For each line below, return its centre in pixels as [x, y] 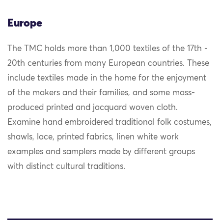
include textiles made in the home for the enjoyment [107, 78]
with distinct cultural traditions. [66, 166]
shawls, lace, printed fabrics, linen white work [93, 137]
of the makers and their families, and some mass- [101, 93]
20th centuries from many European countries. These [108, 63]
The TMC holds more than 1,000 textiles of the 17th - [108, 49]
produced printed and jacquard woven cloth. [93, 108]
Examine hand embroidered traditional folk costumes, [110, 122]
